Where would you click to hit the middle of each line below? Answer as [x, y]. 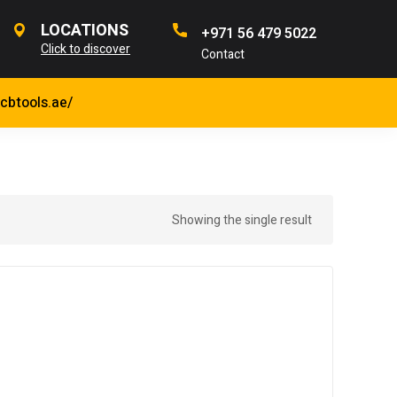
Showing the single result [242, 221]
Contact [223, 54]
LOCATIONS [85, 31]
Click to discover [86, 49]
